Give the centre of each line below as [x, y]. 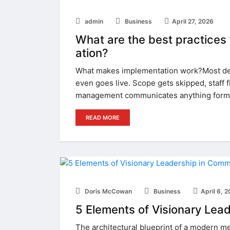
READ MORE [103, 117]
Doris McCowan [108, 191]
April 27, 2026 [193, 21]
